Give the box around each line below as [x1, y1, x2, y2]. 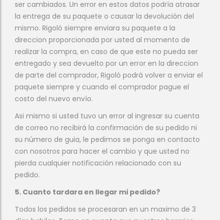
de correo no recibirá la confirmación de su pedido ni [15, 123, 197, 133]
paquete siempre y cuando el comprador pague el [15, 82, 189, 92]
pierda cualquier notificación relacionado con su [15, 158, 181, 168]
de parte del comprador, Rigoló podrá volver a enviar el [15, 70, 203, 80]
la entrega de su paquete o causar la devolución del [15, 11, 194, 21]
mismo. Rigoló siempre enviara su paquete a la [15, 23, 175, 33]
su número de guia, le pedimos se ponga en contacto [15, 135, 200, 144]
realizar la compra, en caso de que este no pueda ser [15, 47, 198, 56]
